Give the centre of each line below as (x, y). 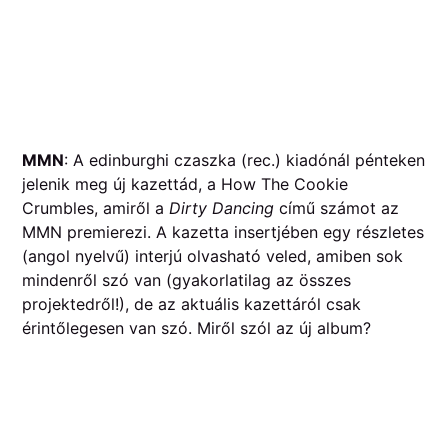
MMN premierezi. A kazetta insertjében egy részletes (223, 231)
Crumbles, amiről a (96, 207)
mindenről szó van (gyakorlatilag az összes (187, 279)
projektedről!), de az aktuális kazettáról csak (192, 303)
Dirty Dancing (222, 207)
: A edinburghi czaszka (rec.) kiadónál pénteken (245, 159)
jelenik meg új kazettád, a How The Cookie (185, 183)
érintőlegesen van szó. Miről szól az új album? (199, 327)
